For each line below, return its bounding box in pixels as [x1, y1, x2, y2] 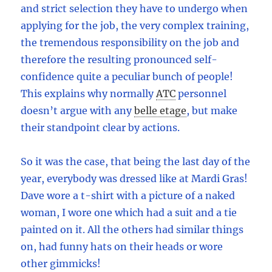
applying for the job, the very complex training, [21, 19, 250, 32]
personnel [178, 87, 227, 100]
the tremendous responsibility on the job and [21, 36, 240, 49]
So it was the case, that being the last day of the [21, 155, 251, 168]
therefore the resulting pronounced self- [21, 53, 218, 66]
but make [189, 104, 238, 117]
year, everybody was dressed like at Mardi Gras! [21, 172, 248, 185]
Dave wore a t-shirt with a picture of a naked [21, 189, 236, 202]
